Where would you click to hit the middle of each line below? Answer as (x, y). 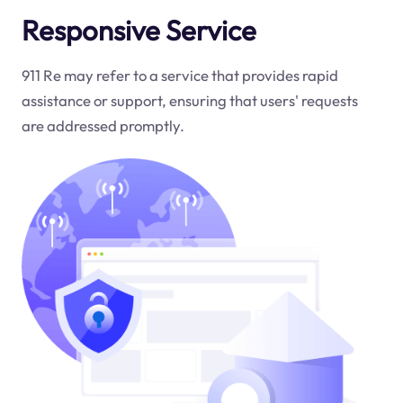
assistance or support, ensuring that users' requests (189, 101)
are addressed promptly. (103, 126)
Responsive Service (139, 30)
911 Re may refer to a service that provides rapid (179, 76)
